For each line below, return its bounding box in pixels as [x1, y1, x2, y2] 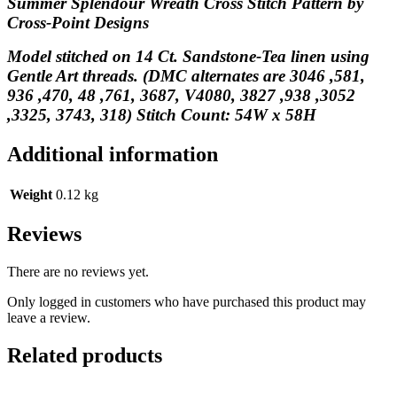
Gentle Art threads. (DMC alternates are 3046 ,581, [7, 66, 365, 85]
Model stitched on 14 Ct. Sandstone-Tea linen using [7, 46, 370, 66]
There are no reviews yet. [7, 264, 149, 280]
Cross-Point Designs [7, 12, 149, 32]
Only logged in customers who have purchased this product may [7, 294, 366, 310]
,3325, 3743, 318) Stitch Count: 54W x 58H [7, 105, 316, 124]
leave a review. [7, 310, 90, 326]
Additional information [7, 142, 218, 166]
